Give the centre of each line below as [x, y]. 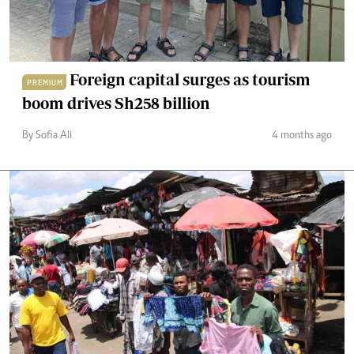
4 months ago [302, 136]
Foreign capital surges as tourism [188, 79]
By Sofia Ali [47, 136]
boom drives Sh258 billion [116, 103]
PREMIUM [45, 83]
